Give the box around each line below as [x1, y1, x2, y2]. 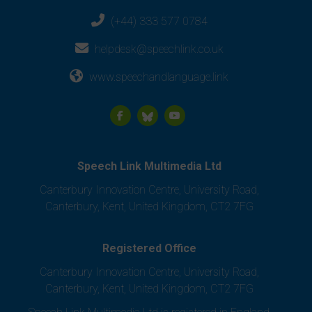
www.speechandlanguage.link [89, 70, 228, 84]
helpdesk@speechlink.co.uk [94, 42, 224, 56]
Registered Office [102, 242, 196, 256]
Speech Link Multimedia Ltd [77, 159, 221, 173]
